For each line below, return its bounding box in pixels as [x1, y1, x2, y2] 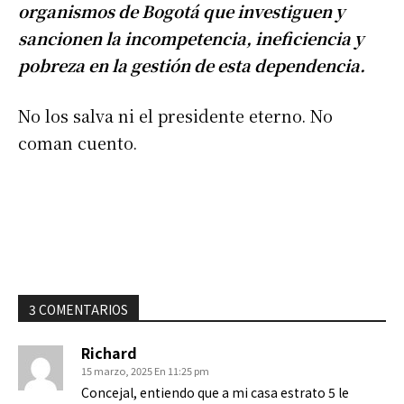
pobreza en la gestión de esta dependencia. [18, 53, 365, 78]
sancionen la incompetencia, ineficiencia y [18, 26, 363, 50]
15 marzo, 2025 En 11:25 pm [81, 363, 209, 379]
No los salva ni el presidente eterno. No [18, 104, 333, 128]
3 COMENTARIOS [29, 300, 128, 319]
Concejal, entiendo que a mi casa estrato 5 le [81, 383, 349, 402]
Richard [81, 342, 137, 364]
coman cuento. [18, 131, 137, 155]
